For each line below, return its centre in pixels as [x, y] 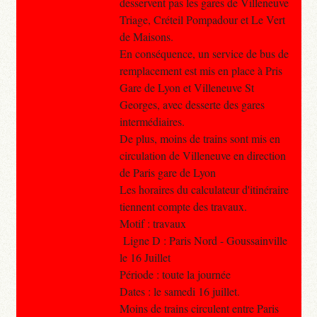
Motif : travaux [152, 223]
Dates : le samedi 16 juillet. [179, 291]
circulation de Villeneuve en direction [202, 155]
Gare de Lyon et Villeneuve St [186, 87]
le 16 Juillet [145, 257]
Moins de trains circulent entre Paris [199, 308]
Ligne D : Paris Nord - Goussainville [203, 240]
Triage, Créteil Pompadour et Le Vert [202, 19]
